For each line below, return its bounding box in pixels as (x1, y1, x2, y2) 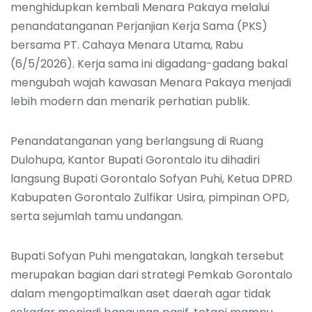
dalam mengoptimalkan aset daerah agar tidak (10, 285, 271, 302)
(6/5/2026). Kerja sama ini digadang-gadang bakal (10, 55, 288, 72)
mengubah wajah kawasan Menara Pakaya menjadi (10, 74, 291, 91)
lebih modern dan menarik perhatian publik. (10, 93, 250, 109)
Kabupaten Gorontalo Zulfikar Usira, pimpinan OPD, (10, 189, 289, 205)
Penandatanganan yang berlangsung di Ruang (10, 132, 263, 149)
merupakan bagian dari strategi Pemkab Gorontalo (10, 266, 292, 283)
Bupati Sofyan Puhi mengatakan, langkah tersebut (10, 247, 284, 264)
